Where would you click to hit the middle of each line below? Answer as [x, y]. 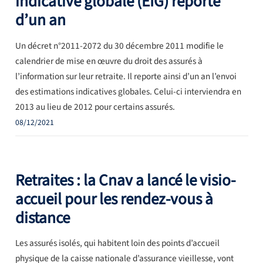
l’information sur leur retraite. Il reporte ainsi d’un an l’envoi [126, 76]
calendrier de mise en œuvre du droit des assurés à [109, 61]
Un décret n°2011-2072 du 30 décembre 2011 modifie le [119, 45]
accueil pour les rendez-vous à [114, 199]
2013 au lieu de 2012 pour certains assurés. [95, 107]
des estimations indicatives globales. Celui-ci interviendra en [128, 91]
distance [42, 218]
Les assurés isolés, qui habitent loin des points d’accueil [117, 243]
